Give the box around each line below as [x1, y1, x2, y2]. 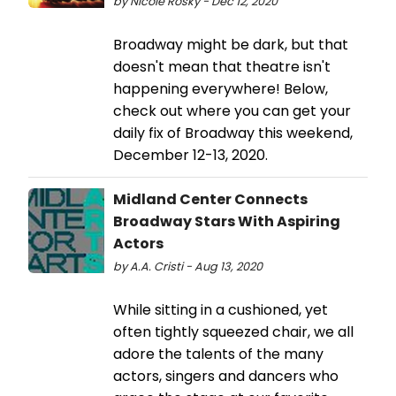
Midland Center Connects [113, 189, 308, 210]
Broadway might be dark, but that [113, 34, 348, 56]
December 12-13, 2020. [113, 145, 268, 166]
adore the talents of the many [113, 344, 324, 365]
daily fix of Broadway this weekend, [113, 123, 353, 144]
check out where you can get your [113, 101, 351, 122]
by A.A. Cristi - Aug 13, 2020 [113, 259, 263, 275]
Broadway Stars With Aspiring [113, 211, 340, 232]
